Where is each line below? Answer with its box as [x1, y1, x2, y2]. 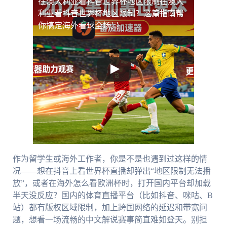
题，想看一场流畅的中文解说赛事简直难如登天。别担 [12, 215, 207, 224]
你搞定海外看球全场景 [37, 21, 119, 31]
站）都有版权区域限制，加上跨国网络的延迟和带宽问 [12, 203, 207, 212]
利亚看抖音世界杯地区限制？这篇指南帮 [37, 9, 184, 19]
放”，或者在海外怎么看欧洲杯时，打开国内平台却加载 [12, 179, 211, 188]
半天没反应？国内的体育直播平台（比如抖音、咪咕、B [12, 191, 213, 200]
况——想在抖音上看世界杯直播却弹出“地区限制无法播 [12, 167, 211, 176]
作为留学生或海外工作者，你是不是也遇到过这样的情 [12, 155, 207, 164]
